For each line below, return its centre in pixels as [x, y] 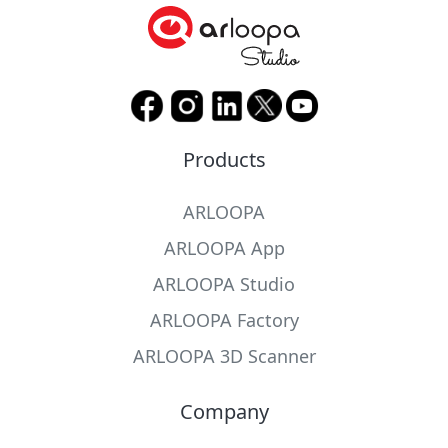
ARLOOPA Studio [224, 283]
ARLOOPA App [224, 247]
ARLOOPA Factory [224, 319]
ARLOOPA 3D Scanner [224, 355]
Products [224, 159]
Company [224, 411]
